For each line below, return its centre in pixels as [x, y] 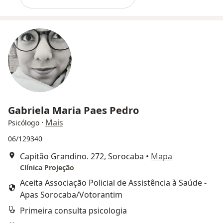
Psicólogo [24, 123]
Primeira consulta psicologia [73, 211]
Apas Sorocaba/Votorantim [71, 195]
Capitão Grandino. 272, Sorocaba [82, 156]
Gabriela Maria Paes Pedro [73, 110]
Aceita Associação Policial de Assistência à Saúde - [113, 183]
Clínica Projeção [47, 167]
